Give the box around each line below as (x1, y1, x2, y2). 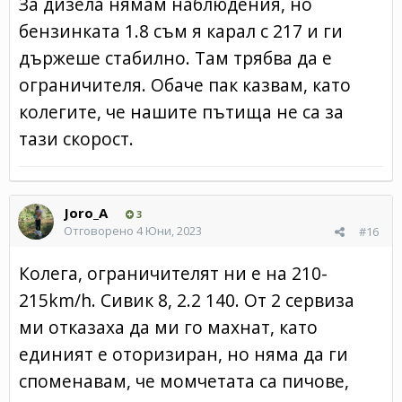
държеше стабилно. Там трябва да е (19, 45, 332, 70)
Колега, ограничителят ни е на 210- (19, 260, 328, 285)
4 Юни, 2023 (136, 222, 202, 239)
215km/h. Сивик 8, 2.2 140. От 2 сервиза (19, 287, 354, 312)
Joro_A (64, 203, 108, 222)
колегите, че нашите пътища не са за (19, 99, 344, 124)
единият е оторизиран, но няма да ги (19, 341, 348, 366)
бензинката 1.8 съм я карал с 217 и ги (19, 18, 343, 43)
